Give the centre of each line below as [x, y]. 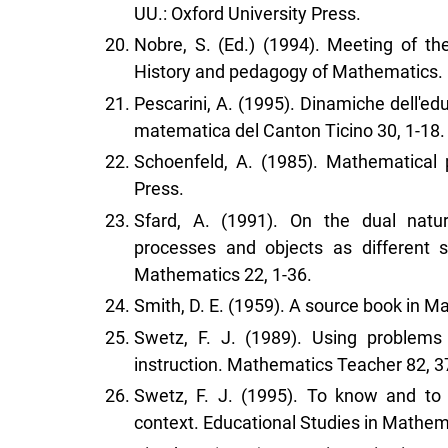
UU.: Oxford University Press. [247, 13]
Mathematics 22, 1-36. [223, 274]
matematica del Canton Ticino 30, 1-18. [289, 130]
